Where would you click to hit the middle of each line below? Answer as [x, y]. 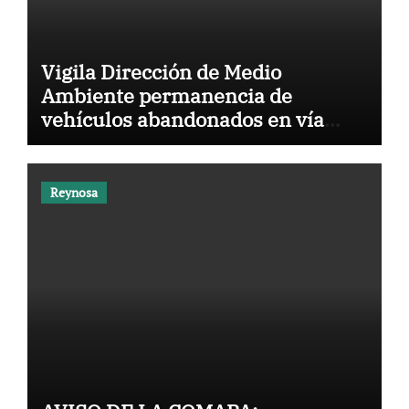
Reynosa [73, 192]
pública [76, 143]
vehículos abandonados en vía [182, 119]
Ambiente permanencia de [166, 95]
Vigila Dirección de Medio [161, 72]
